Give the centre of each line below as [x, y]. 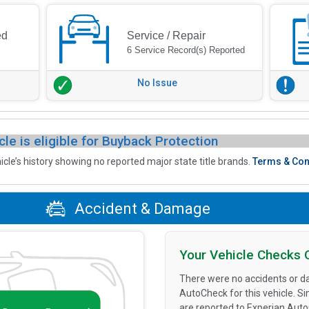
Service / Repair [167, 36]
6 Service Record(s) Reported [186, 50]
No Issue [157, 83]
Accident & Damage [140, 208]
